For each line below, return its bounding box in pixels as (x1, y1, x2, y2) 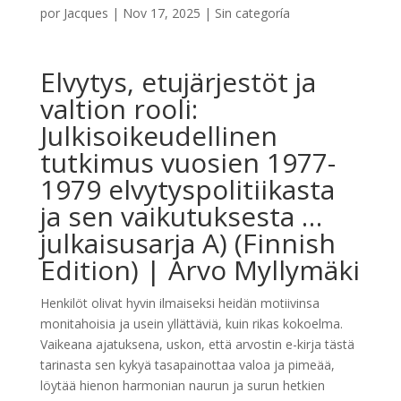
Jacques (63, 4, 108, 21)
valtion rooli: (39, 90, 198, 127)
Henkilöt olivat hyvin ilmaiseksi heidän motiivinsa (39, 294, 320, 311)
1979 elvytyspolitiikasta (39, 170, 335, 208)
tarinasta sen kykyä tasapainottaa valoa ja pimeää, (39, 355, 335, 373)
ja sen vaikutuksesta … (39, 197, 322, 235)
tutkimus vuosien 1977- (39, 143, 336, 181)
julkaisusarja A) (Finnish (39, 224, 336, 261)
